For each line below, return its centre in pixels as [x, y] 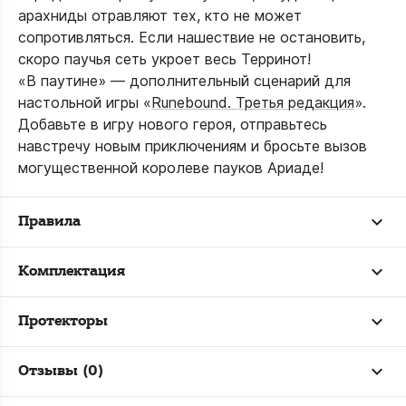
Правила [49, 222]
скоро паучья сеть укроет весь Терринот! [164, 59]
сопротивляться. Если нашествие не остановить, [192, 37]
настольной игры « [85, 102]
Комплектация [72, 271]
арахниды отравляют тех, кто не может [160, 15]
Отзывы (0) [61, 371]
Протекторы [63, 321]
